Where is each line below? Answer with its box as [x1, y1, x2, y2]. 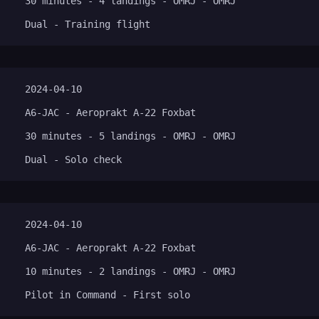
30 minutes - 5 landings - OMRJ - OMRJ [25, 130, 236, 142]
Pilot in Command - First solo [25, 289, 190, 301]
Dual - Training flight [25, 18, 150, 30]
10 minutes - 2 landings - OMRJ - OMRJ [25, 266, 236, 278]
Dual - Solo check [25, 154, 122, 165]
